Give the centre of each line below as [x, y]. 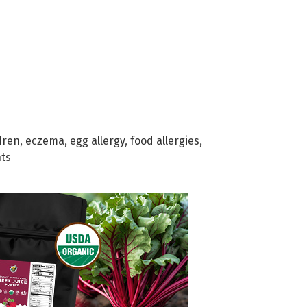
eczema [45, 140]
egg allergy [97, 140]
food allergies [165, 140]
